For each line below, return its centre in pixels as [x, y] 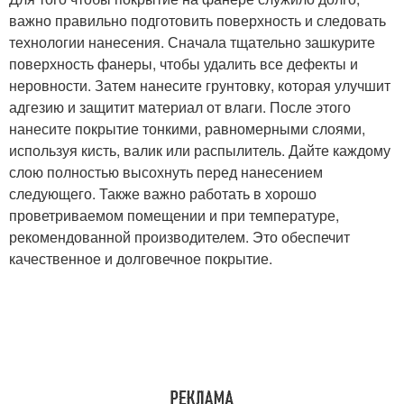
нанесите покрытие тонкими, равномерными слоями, [187, 129]
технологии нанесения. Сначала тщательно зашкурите [192, 42]
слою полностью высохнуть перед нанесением [166, 172]
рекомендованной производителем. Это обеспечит [179, 237]
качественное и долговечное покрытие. [141, 258]
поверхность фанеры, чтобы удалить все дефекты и [184, 64]
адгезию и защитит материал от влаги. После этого [180, 107]
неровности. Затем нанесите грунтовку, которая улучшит [200, 85]
